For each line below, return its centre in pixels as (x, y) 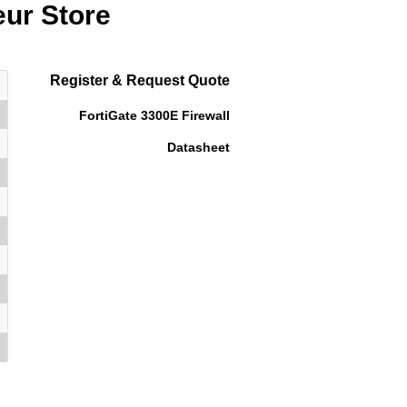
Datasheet (199, 147)
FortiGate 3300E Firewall (155, 115)
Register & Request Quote (140, 80)
